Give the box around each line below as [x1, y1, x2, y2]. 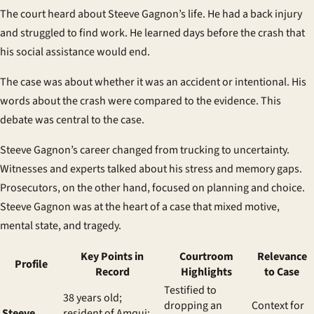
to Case [264, 264, 299, 280]
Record [95, 264, 130, 280]
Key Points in [81, 249, 144, 264]
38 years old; [63, 290, 122, 306]
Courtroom [179, 249, 233, 264]
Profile [15, 257, 48, 272]
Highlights [181, 264, 232, 280]
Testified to [164, 282, 217, 298]
